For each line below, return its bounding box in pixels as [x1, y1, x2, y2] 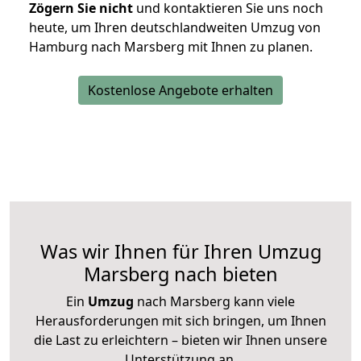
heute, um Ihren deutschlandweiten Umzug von [29, 19, 321, 37]
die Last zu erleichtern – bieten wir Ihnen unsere [34, 331, 327, 350]
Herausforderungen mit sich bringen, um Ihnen [35, 312, 326, 330]
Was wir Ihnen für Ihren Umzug [39, 239, 322, 265]
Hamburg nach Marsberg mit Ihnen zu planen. [29, 38, 313, 56]
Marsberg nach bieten [83, 261, 278, 288]
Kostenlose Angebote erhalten [88, 81, 273, 100]
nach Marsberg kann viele [134, 293, 295, 311]
